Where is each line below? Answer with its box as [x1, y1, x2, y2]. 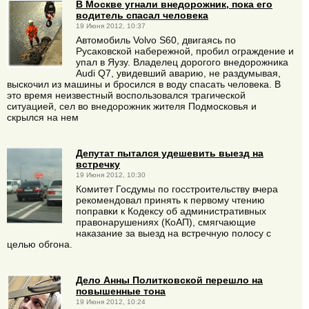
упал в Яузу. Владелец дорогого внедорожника [76, 57, 288, 68]
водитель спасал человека [76, 9, 208, 21]
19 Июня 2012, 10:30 [76, 171, 146, 179]
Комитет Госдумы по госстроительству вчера [76, 183, 278, 195]
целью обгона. [7, 239, 72, 250]
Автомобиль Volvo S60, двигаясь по [76, 34, 236, 46]
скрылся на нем [7, 112, 79, 123]
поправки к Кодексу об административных [76, 206, 266, 217]
